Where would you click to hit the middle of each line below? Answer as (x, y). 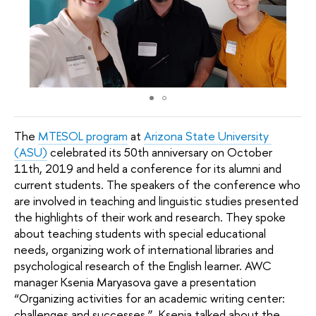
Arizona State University (206, 135)
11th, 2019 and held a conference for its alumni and (148, 168)
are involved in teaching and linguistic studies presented (156, 200)
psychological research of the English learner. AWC (143, 265)
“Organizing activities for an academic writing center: (150, 298)
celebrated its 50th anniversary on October (160, 152)
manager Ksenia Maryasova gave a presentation (135, 281)
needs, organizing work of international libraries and (144, 249)
